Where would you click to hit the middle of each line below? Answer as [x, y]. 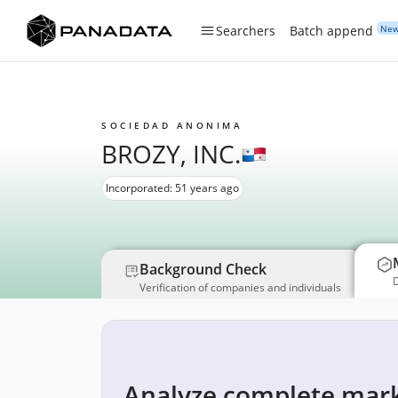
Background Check [203, 269]
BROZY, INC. [171, 154]
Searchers [246, 31]
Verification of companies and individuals [240, 287]
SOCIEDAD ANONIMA [172, 125]
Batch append [331, 31]
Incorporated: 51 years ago [172, 188]
